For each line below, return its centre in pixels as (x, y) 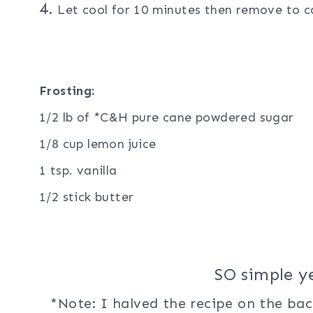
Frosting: (67, 91)
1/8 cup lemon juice (98, 144)
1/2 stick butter (87, 197)
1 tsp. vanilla (78, 171)
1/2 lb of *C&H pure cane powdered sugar (167, 118)
